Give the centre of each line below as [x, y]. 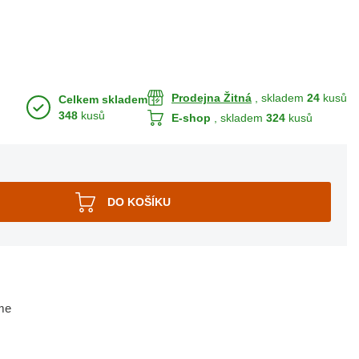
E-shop [191, 117]
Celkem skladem [103, 99]
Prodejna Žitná [212, 97]
